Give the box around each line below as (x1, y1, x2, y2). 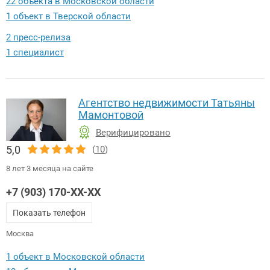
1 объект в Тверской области (6, 11, 131, 22)
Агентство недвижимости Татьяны (78, 96, 255, 110)
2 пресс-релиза (6, 32, 71, 43)
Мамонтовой (78, 108, 143, 122)
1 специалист (6, 47, 64, 58)
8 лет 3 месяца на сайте (6, 163, 93, 173)
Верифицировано (95, 127, 171, 139)
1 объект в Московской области (6, 251, 145, 262)
